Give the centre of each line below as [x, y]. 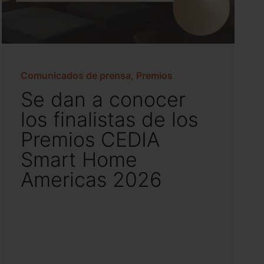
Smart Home [79, 160]
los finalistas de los [110, 120]
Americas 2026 [92, 180]
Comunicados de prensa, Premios [97, 75]
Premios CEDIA [90, 140]
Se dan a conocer [103, 100]
